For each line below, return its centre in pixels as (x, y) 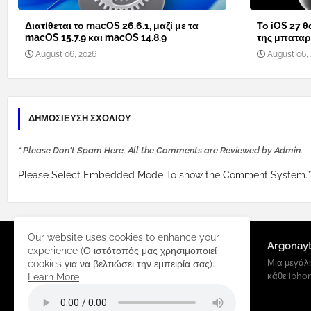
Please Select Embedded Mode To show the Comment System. (163, 175)
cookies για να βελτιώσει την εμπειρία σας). (121, 264)
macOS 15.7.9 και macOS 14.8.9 (96, 38)
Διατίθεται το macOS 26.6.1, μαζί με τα (112, 26)
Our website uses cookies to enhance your (124, 237)
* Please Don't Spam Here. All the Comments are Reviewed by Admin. (160, 151)
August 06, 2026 (66, 54)
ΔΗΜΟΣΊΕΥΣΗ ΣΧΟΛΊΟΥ (80, 119)
